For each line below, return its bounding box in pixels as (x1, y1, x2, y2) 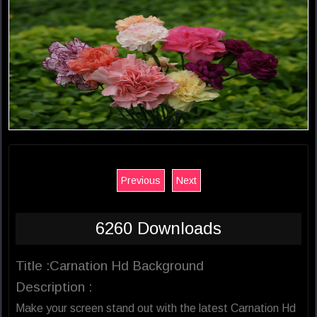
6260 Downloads (96, 219, 221, 238)
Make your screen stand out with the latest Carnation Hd (16, 302, 296, 315)
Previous (120, 175, 161, 187)
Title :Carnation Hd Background (16, 258, 204, 274)
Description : (16, 279, 92, 295)
